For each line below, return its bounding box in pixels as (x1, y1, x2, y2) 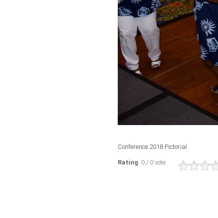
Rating (118, 159, 138, 166)
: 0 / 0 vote (138, 159, 168, 166)
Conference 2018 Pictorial (118, 143, 187, 150)
